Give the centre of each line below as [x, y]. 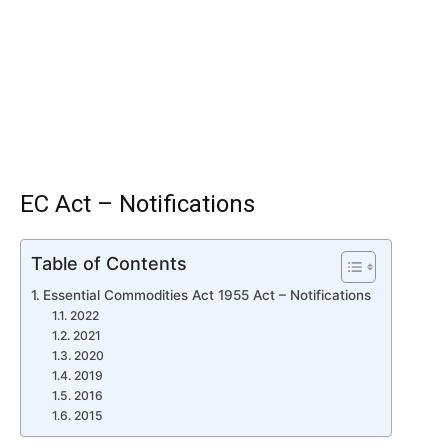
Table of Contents [109, 263]
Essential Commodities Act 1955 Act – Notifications [206, 295]
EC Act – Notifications [137, 204]
